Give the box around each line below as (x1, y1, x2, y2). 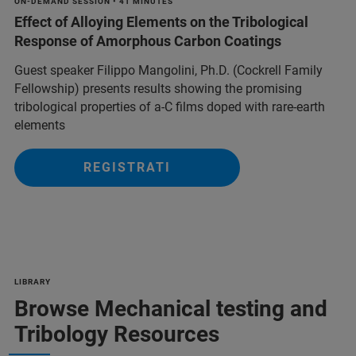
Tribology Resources (14, 320, 219, 347)
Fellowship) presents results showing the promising (14, 80, 302, 96)
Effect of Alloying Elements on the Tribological (14, 13, 308, 30)
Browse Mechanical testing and (14, 295, 327, 322)
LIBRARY (14, 277, 51, 286)
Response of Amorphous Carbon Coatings (14, 32, 281, 49)
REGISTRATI (83, 159, 171, 175)
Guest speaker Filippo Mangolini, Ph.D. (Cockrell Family (14, 62, 323, 78)
